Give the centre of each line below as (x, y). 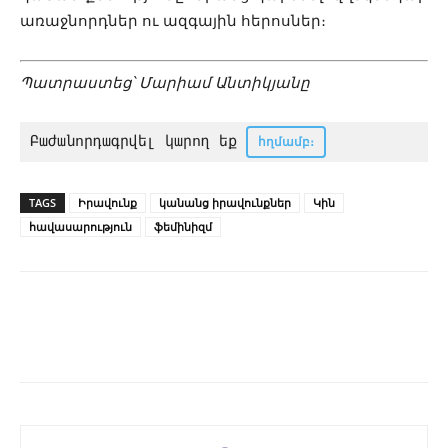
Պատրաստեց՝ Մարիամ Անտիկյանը (165, 82)
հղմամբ (284, 141)
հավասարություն (80, 226)
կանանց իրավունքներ (225, 202)
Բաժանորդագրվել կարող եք (138, 140)
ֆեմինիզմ (183, 226)
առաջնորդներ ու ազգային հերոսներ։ (173, 21)
